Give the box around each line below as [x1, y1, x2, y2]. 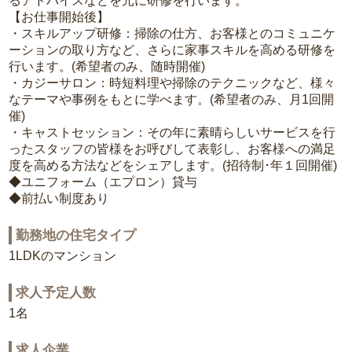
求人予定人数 [16, 285, 97, 301]
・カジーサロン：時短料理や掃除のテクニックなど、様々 [9, 76, 336, 90]
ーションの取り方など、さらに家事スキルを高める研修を [9, 43, 336, 57]
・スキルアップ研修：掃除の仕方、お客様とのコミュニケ [9, 27, 336, 41]
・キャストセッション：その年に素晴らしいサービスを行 [9, 126, 336, 140]
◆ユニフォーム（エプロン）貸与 [9, 175, 198, 189]
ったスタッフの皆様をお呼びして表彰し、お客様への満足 [9, 142, 336, 156]
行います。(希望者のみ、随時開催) [9, 60, 206, 74]
